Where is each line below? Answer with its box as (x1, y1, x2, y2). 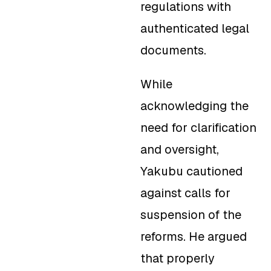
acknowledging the (140, 98, 249, 114)
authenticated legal (140, 21, 249, 37)
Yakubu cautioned (140, 163, 243, 180)
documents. (140, 42, 206, 59)
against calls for (140, 185, 230, 201)
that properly (140, 250, 215, 267)
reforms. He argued (140, 229, 247, 245)
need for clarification (140, 120, 256, 136)
